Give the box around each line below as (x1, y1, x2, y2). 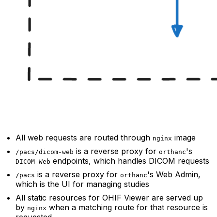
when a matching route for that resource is (46, 202, 208, 212)
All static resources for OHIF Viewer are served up (15, 192, 203, 202)
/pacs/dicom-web (15, 148, 74, 155)
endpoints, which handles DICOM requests (50, 155, 209, 166)
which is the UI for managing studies (15, 179, 149, 189)
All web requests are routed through (15, 132, 153, 142)
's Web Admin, (147, 169, 201, 179)
